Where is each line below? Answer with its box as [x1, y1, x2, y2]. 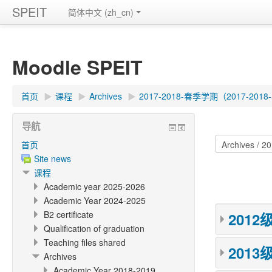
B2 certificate [44, 208, 93, 220]
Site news [34, 152, 71, 165]
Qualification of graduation [44, 222, 144, 234]
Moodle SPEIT [12, 53, 143, 81]
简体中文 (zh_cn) [68, 6, 134, 18]
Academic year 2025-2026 [44, 180, 145, 192]
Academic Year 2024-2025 [44, 194, 146, 206]
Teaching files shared [44, 236, 126, 248]
